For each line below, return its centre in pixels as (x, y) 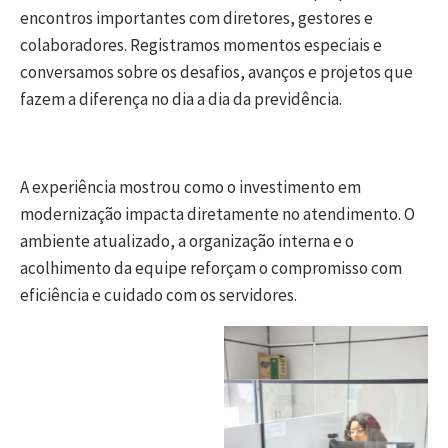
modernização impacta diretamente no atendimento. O (217, 214)
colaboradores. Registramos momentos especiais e (201, 45)
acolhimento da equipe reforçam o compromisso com (211, 268)
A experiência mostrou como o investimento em (190, 187)
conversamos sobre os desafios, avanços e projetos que (216, 72)
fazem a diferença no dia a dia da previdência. (181, 99)
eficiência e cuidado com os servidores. (158, 295)
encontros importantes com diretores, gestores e (196, 18)
